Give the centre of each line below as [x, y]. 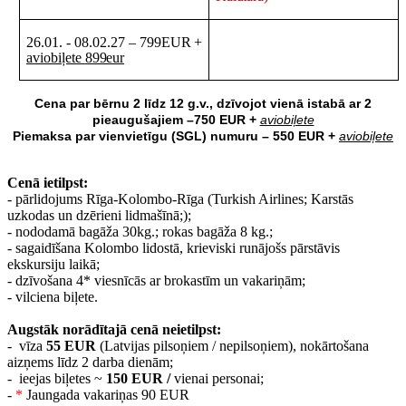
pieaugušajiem [139, 120]
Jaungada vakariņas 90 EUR [108, 395]
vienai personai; [217, 379]
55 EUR [71, 346]
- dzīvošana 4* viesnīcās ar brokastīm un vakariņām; [156, 281]
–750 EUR [216, 120]
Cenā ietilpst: [49, 183]
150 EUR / [138, 379]
